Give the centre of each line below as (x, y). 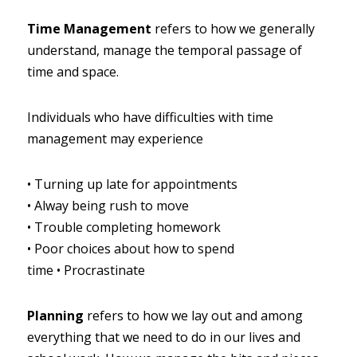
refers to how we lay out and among (195, 316)
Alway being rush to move (112, 206)
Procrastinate (104, 270)
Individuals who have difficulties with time (150, 117)
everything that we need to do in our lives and (164, 337)
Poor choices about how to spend (134, 249)
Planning (55, 316)
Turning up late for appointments (136, 184)
